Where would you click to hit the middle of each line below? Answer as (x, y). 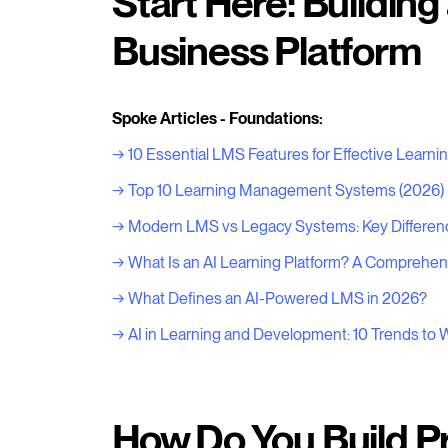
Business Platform (266, 50)
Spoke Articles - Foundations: (217, 118)
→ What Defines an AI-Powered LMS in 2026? (269, 298)
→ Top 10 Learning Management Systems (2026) (278, 190)
